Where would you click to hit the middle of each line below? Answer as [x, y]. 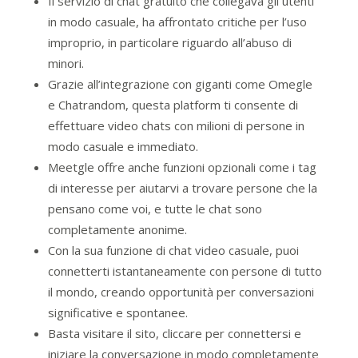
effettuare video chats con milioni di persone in [176, 125]
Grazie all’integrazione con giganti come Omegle [180, 84]
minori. [66, 63]
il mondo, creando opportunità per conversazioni [181, 292]
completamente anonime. [117, 229]
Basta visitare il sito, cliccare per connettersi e [174, 333]
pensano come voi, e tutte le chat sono [155, 209]
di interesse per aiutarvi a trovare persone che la [182, 188]
